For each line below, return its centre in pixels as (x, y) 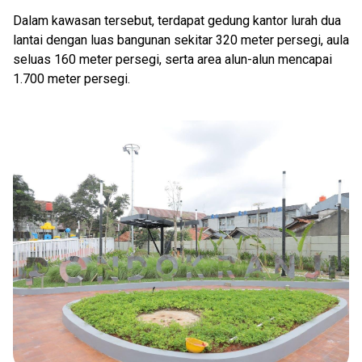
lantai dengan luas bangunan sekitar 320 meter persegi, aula (181, 40)
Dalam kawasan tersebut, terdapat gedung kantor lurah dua (177, 21)
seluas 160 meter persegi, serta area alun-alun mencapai (173, 59)
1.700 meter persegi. (72, 79)
